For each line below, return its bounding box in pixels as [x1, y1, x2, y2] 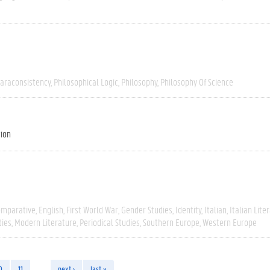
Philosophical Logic [54, 75, 118, 88]
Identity [175, 203, 201, 216]
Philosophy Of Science [160, 75, 233, 88]
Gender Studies [121, 203, 172, 216]
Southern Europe [143, 216, 199, 228]
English [39, 203, 63, 216]
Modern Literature [14, 216, 77, 228]
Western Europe [202, 216, 257, 228]
